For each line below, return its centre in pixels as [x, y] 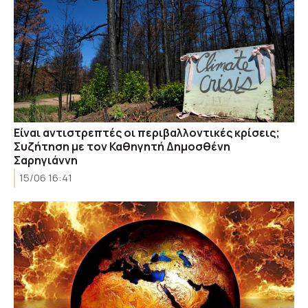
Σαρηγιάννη [46, 160]
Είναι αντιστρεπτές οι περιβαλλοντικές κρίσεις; [147, 132]
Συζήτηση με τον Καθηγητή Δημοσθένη [122, 146]
